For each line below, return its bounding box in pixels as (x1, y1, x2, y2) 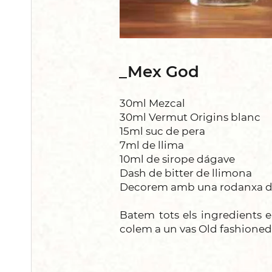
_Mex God (119, 61, 199, 81)
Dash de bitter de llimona (120, 166, 252, 179)
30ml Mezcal (120, 97, 185, 109)
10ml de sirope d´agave (120, 152, 235, 165)
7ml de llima (120, 138, 184, 151)
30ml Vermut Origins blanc (120, 110, 260, 123)
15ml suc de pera (120, 124, 205, 137)
